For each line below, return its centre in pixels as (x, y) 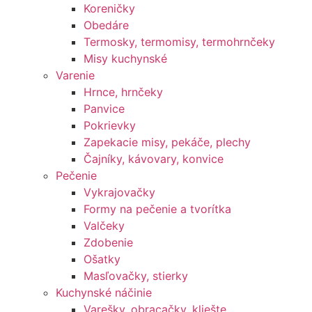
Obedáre (106, 25)
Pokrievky (110, 125)
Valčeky (104, 226)
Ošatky (102, 259)
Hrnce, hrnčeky (123, 92)
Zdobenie (108, 242)
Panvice (104, 109)
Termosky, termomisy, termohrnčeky (179, 42)
